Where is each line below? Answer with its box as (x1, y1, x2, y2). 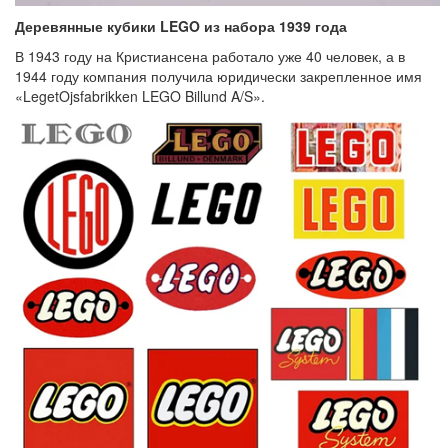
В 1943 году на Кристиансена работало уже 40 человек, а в (15, 45, 405, 66)
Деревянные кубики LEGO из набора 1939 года (15, 15, 347, 36)
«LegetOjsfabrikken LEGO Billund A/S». (15, 85, 265, 106)
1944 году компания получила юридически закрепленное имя (15, 65, 422, 86)
